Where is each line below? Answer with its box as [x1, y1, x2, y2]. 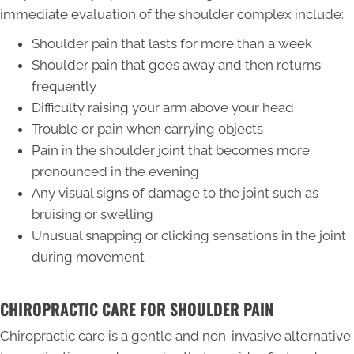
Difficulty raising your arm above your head [32, 99, 294, 115]
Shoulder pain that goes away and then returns [32, 56, 321, 73]
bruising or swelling [32, 205, 153, 222]
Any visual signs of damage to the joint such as [32, 184, 318, 201]
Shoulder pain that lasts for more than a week [32, 35, 312, 51]
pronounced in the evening [32, 163, 199, 179]
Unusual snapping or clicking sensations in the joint [32, 227, 346, 243]
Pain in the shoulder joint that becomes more [32, 141, 310, 158]
